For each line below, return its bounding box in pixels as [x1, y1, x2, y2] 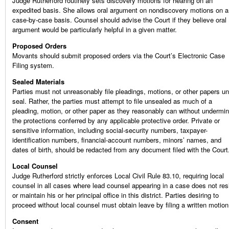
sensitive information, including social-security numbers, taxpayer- [12, 125, 208, 135]
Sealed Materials [12, 77, 64, 87]
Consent [12, 216, 38, 226]
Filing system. [12, 60, 54, 71]
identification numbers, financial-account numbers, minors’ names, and [12, 135, 221, 145]
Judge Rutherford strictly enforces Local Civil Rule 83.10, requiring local [12, 171, 224, 181]
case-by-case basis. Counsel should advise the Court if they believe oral [12, 15, 226, 25]
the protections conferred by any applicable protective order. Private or [12, 116, 220, 126]
